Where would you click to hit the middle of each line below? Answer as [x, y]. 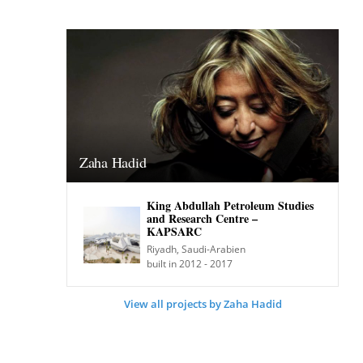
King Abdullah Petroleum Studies [230, 205]
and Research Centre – [202, 218]
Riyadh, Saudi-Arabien [196, 249]
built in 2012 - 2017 [190, 264]
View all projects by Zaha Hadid [203, 304]
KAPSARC [174, 231]
